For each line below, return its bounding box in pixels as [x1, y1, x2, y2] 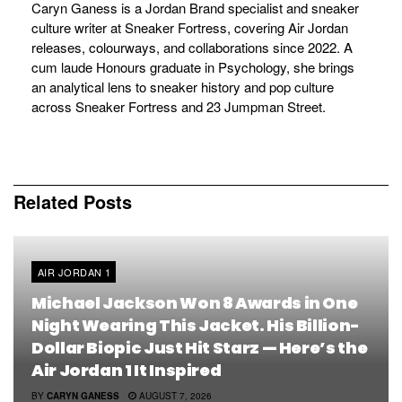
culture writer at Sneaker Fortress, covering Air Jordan [31, 17, 348, 37]
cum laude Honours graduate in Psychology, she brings [31, 57, 354, 76]
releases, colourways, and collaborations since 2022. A [31, 37, 353, 57]
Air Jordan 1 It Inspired [31, 359, 222, 382]
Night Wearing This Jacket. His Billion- [31, 314, 360, 337]
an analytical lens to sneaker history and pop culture [31, 76, 334, 96]
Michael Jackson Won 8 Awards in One [31, 292, 358, 315]
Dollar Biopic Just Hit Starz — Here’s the [31, 336, 368, 360]
